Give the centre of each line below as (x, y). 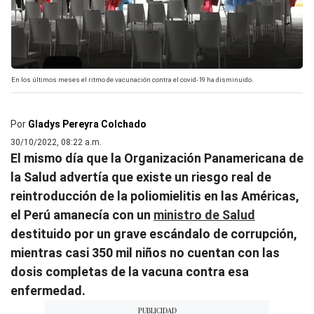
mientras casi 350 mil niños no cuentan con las (145, 252)
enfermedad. (48, 290)
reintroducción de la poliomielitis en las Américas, (155, 196)
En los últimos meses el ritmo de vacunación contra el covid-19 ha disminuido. (132, 79)
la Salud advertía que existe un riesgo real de (141, 177)
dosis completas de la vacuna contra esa (130, 271)
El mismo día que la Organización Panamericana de (157, 158)
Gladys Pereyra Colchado (87, 124)
